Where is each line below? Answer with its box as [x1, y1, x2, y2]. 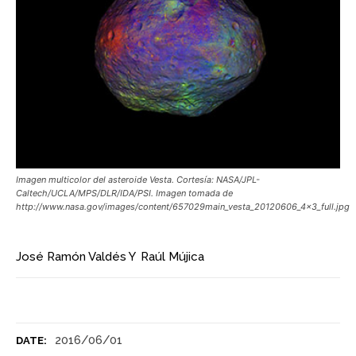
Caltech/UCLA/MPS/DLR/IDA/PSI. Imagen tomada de [16, 188, 233, 199]
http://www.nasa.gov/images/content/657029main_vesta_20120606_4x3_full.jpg [16, 201, 350, 213]
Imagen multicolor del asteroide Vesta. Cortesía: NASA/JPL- [16, 174, 260, 186]
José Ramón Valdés [16, 250, 126, 265]
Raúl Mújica [141, 250, 204, 265]
